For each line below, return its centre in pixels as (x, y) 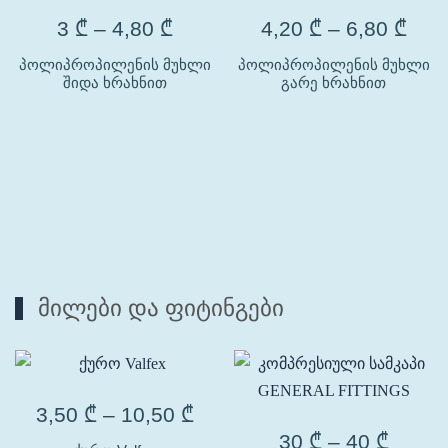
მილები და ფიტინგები (161, 308)
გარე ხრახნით (333, 82)
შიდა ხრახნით (114, 82)
